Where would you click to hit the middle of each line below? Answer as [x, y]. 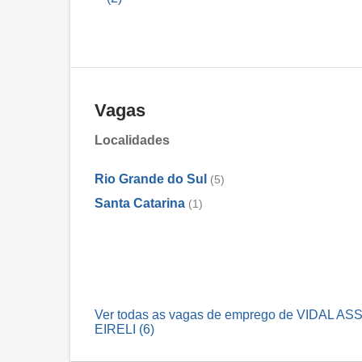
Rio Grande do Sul [151, 179]
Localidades [132, 140]
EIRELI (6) [124, 329]
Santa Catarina [140, 203]
